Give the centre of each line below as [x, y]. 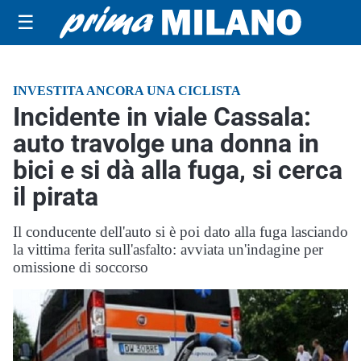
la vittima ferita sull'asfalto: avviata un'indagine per [168, 249]
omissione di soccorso [81, 267]
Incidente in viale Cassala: [162, 117]
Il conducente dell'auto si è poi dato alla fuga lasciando [180, 232]
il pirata [56, 197]
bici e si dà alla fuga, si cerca [178, 170]
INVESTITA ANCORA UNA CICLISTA [127, 91]
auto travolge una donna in [166, 143]
